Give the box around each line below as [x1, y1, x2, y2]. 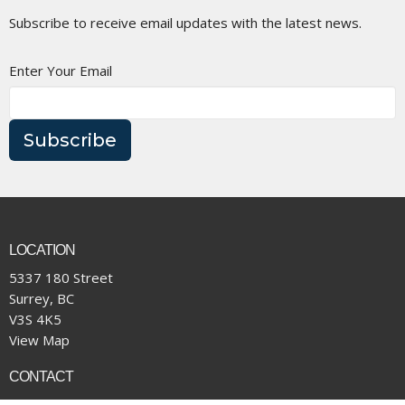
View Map [9, 331, 70, 350]
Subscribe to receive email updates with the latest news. [9, 13, 362, 32]
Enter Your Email [9, 61, 112, 80]
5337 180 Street [9, 268, 113, 287]
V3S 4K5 [9, 310, 61, 329]
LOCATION [9, 241, 76, 258]
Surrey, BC [9, 289, 74, 308]
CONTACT [9, 369, 74, 385]
